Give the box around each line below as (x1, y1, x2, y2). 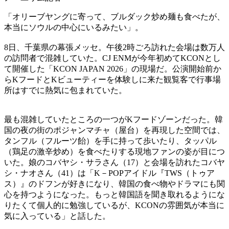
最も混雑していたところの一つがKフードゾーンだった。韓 (4, 114, 223, 124)
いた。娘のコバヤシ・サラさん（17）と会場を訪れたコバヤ (4, 157, 225, 167)
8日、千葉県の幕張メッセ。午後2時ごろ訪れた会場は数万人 (4, 42, 225, 52)
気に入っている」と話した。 (4, 211, 110, 220)
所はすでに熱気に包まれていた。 (4, 85, 127, 95)
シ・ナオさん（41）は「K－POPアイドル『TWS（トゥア (4, 168, 215, 177)
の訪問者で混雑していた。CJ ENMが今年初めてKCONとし (4, 53, 221, 62)
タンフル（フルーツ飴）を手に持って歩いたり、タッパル (4, 136, 217, 145)
